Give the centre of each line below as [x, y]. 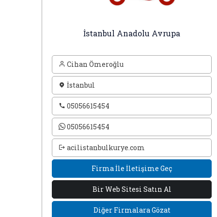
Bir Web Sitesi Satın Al [132, 189]
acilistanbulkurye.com [105, 147]
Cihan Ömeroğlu [94, 64]
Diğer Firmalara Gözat [132, 210]
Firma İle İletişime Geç [132, 168]
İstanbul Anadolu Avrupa [132, 33]
